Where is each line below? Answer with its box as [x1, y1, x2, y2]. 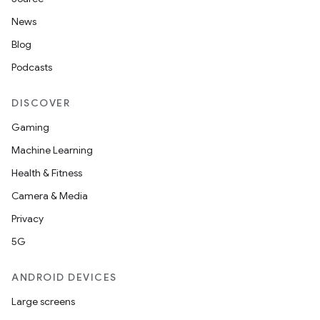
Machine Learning [11, 144, 93, 156]
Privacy [11, 212, 44, 225]
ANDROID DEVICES [11, 271, 117, 284]
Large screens [11, 295, 75, 308]
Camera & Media [11, 189, 88, 202]
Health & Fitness [11, 166, 82, 179]
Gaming [11, 121, 49, 134]
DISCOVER [11, 96, 70, 109]
